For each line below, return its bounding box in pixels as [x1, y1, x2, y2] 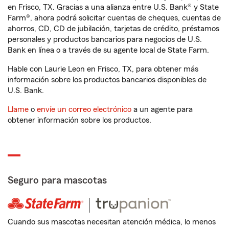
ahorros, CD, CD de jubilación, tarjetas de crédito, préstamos [8, 25, 219, 33]
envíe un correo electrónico [37, 105, 131, 113]
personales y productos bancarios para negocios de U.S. [8, 35, 202, 43]
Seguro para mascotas [8, 175, 107, 186]
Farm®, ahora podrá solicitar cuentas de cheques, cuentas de [8, 14, 221, 22]
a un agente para [131, 105, 193, 113]
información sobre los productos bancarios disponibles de [8, 76, 207, 84]
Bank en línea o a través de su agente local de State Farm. [8, 46, 209, 54]
